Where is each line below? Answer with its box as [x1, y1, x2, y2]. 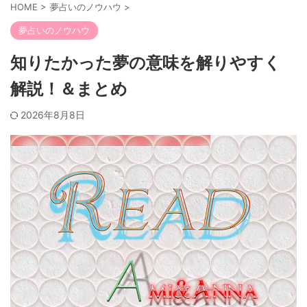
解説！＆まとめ [10, 79, 127, 99]
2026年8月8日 [21, 109, 85, 121]
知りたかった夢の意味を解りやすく [10, 53, 281, 73]
